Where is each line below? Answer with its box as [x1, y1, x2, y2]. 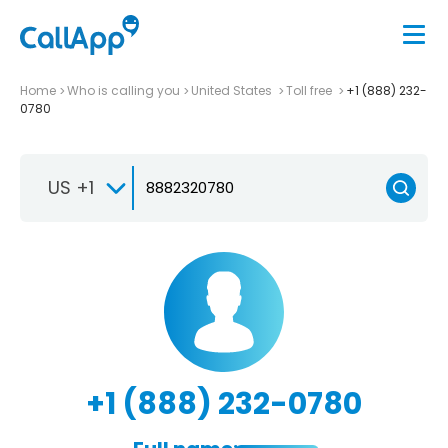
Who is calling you [67, 81, 180, 99]
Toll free [286, 81, 335, 99]
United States [191, 81, 275, 99]
